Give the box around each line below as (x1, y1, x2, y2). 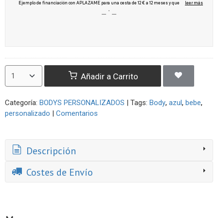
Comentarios (56, 109, 98, 118)
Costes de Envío (24, 165, 93, 179)
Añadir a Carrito (78, 71, 138, 81)
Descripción (24, 144, 76, 157)
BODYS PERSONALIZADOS (39, 98, 125, 108)
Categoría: (5, 98, 39, 108)
